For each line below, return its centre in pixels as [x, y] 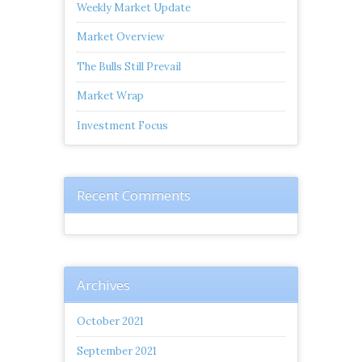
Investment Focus [122, 126]
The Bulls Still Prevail [129, 66]
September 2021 [117, 351]
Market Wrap [110, 96]
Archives [103, 285]
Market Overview [120, 37]
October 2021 [110, 322]
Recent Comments [134, 196]
